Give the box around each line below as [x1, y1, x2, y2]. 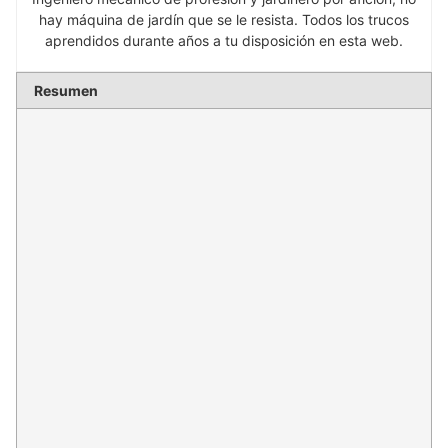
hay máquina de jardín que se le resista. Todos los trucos [39, 11, 409, 28]
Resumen [33, 82, 98, 99]
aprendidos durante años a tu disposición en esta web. [45, 32, 403, 49]
